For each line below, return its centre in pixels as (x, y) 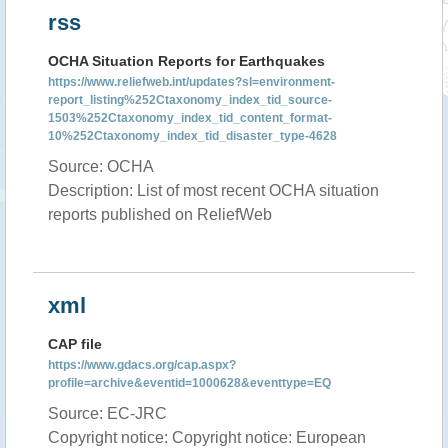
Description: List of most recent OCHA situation (213, 190)
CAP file (75, 344)
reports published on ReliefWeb (160, 214)
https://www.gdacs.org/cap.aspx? (142, 365)
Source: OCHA (101, 166)
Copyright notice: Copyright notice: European (207, 437)
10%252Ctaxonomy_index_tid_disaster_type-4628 (192, 136)
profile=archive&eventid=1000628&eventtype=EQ (189, 383)
